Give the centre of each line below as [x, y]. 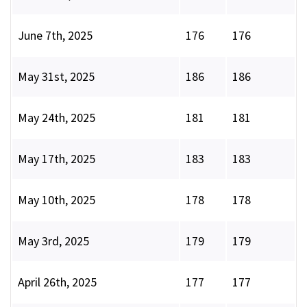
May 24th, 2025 [57, 118]
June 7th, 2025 [55, 36]
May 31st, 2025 [56, 77]
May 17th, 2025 [57, 159]
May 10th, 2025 [57, 200]
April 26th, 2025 [57, 282]
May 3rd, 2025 [53, 241]
